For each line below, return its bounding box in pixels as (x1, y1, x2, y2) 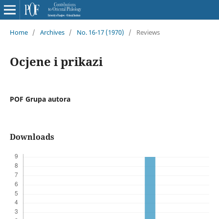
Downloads (9, 131, 54, 142)
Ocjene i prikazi (9, 53, 103, 69)
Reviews (136, 27, 160, 37)
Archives (40, 27, 65, 37)
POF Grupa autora (9, 94, 70, 104)
